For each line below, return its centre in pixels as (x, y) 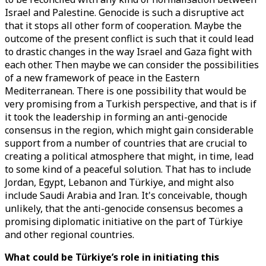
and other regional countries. (69, 235)
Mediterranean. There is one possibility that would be (126, 91)
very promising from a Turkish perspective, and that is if (131, 104)
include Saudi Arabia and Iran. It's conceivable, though (126, 195)
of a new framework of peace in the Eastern (102, 78)
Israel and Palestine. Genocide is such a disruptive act (124, 12)
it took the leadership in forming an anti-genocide (116, 117)
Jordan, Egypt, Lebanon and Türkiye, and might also (119, 182)
